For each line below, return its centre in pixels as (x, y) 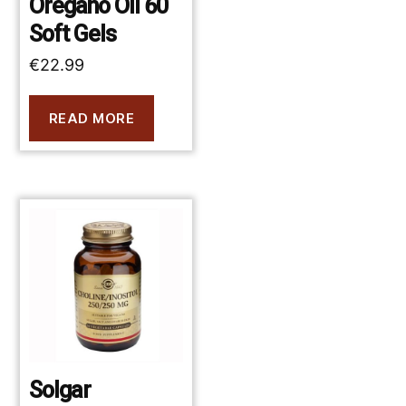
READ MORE (92, 118)
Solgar (60, 390)
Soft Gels (73, 34)
